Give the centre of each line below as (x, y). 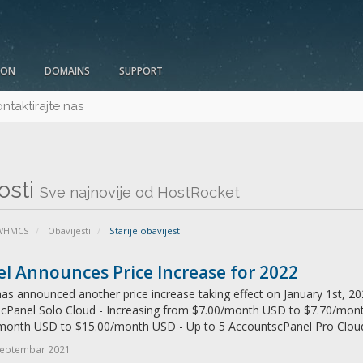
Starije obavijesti (144, 231)
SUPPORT (141, 71)
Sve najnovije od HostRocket (139, 193)
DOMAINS (67, 71)
